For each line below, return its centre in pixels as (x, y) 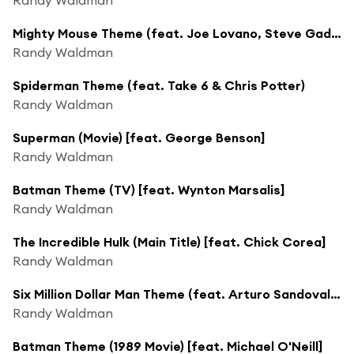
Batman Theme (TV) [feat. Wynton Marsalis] (149, 189)
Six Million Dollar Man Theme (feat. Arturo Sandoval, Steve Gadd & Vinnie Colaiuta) (335, 294)
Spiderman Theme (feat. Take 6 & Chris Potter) (159, 85)
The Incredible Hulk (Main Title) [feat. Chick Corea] (169, 241)
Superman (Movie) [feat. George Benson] (139, 137)
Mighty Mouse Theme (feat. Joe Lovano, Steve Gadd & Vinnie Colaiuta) (336, 33)
